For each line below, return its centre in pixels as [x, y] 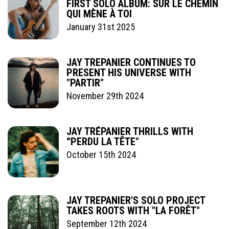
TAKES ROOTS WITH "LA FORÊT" [133, 210]
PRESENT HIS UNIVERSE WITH [129, 72]
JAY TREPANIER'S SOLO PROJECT [136, 200]
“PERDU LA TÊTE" [103, 141]
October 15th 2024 [101, 154]
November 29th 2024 [105, 96]
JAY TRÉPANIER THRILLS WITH [130, 131]
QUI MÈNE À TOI [99, 14]
